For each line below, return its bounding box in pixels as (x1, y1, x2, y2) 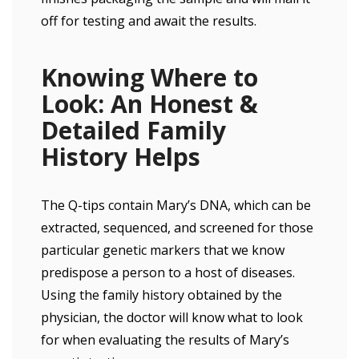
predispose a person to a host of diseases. (41, 264, 295, 281)
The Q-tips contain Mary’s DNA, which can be (41, 196, 311, 214)
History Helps (41, 140, 200, 173)
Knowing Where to (41, 61, 258, 94)
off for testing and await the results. (41, 12, 256, 30)
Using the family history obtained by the (41, 286, 282, 304)
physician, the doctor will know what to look (41, 309, 303, 326)
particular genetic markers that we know (41, 241, 284, 259)
